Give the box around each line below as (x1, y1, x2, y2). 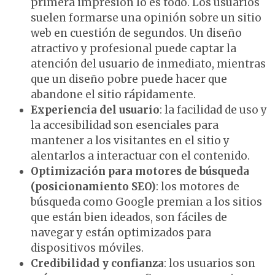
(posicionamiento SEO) (31, 180, 156, 194)
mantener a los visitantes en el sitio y (31, 134, 230, 148)
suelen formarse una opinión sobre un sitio (31, 11, 261, 25)
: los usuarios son (164, 257, 255, 271)
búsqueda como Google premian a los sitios (31, 195, 262, 209)
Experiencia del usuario (31, 103, 160, 117)
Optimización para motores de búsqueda (31, 165, 249, 179)
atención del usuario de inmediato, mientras (31, 57, 266, 71)
